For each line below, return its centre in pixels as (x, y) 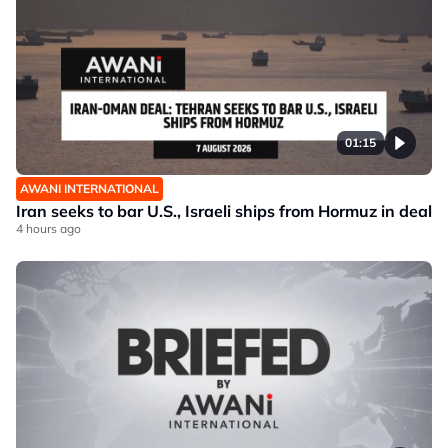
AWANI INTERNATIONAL (89, 189)
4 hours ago (48, 229)
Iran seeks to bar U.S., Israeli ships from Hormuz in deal (224, 211)
